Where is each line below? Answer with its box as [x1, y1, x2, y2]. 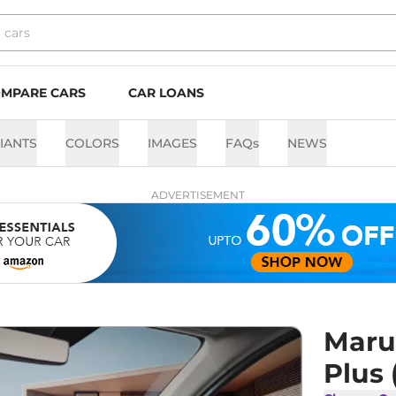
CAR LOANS [128, 85, 204, 101]
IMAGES [148, 135, 197, 151]
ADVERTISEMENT [151, 188, 245, 202]
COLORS [65, 135, 119, 151]
